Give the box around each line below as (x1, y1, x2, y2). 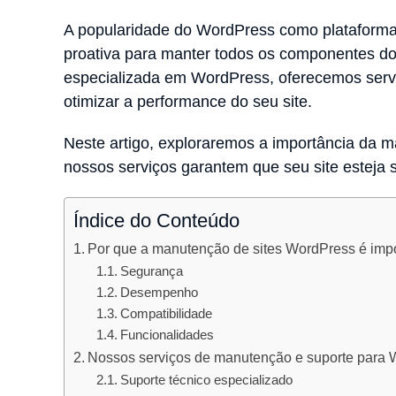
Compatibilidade (119, 306, 212, 321)
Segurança (119, 263, 183, 278)
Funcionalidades (119, 327, 214, 342)
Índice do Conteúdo (73, 209, 240, 232)
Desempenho (119, 285, 198, 300)
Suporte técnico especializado (119, 372, 293, 387)
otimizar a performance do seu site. (64, 92, 316, 110)
